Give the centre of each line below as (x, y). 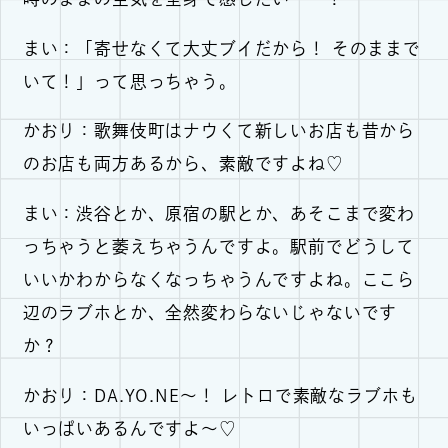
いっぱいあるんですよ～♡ (129, 428)
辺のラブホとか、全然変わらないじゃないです (210, 313)
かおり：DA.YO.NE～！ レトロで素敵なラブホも (220, 395)
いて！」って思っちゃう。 (129, 81)
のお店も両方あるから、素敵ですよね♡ (183, 164)
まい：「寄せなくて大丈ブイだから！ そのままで (221, 48)
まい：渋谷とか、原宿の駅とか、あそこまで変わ (219, 214)
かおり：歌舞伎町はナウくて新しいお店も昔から (219, 131)
